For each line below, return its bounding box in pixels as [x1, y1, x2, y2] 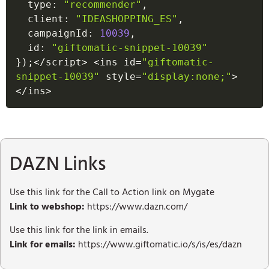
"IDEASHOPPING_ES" [76, 13, 178, 25]
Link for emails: [10, 236, 76, 252]
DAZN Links [10, 148, 106, 180]
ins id [100, 56, 136, 68]
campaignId [28, 28, 88, 40]
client [28, 13, 64, 25]
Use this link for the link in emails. [10, 222, 151, 238]
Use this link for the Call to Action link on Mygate [10, 184, 214, 201]
